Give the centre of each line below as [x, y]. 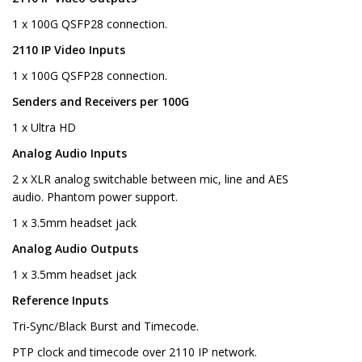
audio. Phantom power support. [95, 197]
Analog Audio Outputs [75, 249]
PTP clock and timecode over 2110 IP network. [135, 352]
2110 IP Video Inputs [69, 50]
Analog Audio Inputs [69, 154]
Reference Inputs [60, 301]
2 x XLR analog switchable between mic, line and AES [150, 179]
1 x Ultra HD [44, 128]
